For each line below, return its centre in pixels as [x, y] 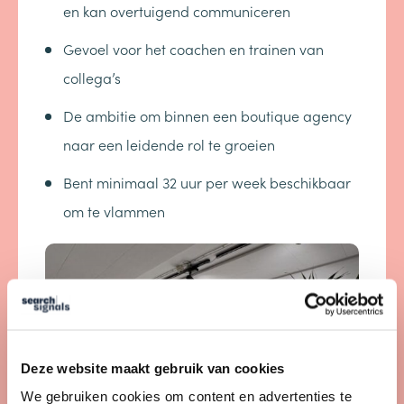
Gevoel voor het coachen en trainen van [193, 49]
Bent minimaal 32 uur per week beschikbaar [207, 182]
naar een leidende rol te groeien [169, 144]
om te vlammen [114, 211]
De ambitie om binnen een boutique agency [207, 115]
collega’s [92, 78]
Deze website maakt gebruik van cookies [153, 367]
